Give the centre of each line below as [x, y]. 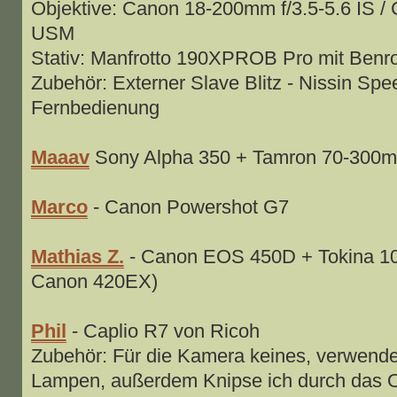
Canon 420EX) [94, 281]
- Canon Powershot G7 [188, 206]
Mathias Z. [77, 256]
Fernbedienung [95, 107]
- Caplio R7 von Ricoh [163, 331]
